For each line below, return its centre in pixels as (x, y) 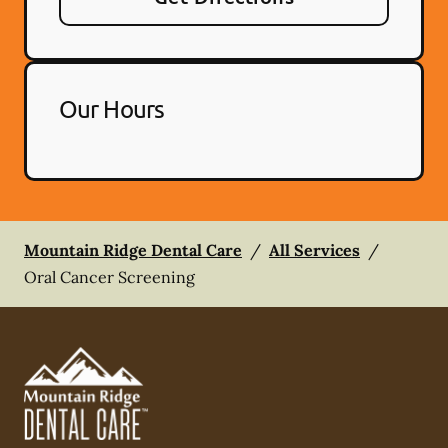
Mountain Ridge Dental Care (133, 250)
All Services (314, 250)
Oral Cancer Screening (109, 277)
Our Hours (111, 108)
